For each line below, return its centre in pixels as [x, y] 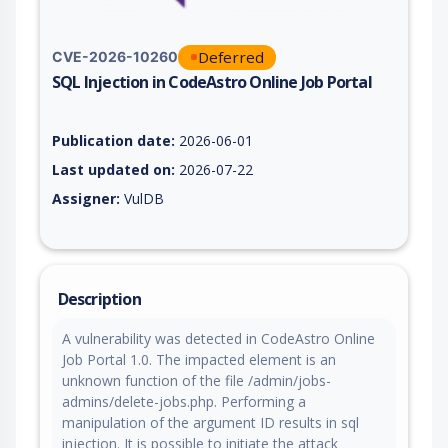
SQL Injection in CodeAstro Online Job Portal [212, 81]
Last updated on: [113, 169]
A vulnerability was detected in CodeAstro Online [218, 338]
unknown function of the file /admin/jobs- [196, 380]
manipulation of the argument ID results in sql [210, 422]
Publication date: [113, 140]
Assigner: [86, 198]
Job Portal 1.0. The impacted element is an [199, 359]
